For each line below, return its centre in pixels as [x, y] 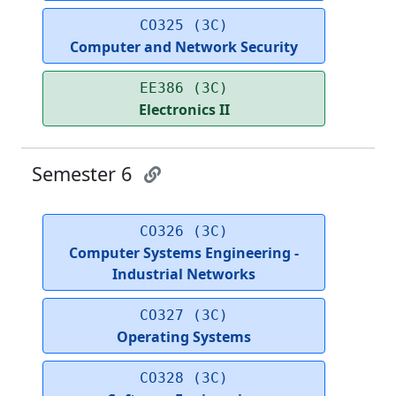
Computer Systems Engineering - [184, 253]
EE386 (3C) [184, 88]
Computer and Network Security [184, 47]
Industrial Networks [184, 274]
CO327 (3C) [184, 316]
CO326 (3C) [184, 232]
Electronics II [184, 110]
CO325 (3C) [184, 26]
